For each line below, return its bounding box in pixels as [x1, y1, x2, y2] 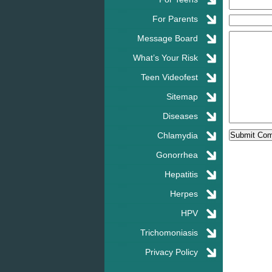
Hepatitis [165, 169, 198, 179]
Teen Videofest [141, 72, 198, 82]
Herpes [170, 188, 198, 199]
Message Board [137, 33, 198, 43]
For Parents [152, 13, 198, 24]
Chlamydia [157, 130, 198, 140]
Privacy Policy [145, 246, 198, 257]
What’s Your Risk [133, 52, 198, 63]
